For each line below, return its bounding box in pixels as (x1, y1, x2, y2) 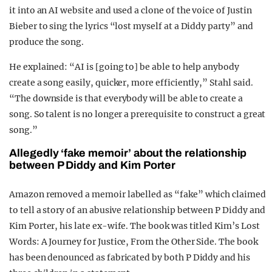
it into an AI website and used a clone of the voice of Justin (9, 5, 252, 16)
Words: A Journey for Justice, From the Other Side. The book (9, 236, 258, 248)
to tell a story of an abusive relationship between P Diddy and (9, 205, 265, 216)
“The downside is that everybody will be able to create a (9, 93, 243, 104)
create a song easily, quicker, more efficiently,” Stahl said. (9, 77, 253, 89)
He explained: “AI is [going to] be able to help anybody (9, 61, 239, 73)
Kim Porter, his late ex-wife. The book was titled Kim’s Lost (9, 220, 260, 232)
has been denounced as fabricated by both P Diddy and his (9, 252, 250, 263)
